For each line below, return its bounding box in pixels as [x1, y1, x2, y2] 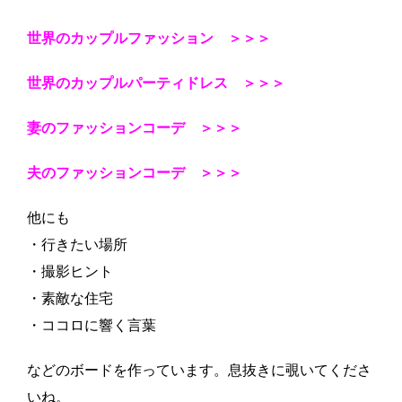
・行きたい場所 [27, 237, 127, 253]
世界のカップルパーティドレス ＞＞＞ [27, 75, 285, 92]
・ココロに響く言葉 [27, 318, 156, 334]
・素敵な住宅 [27, 291, 113, 307]
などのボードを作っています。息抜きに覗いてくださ [27, 363, 371, 379]
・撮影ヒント [27, 264, 113, 280]
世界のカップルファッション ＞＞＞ [27, 31, 271, 47]
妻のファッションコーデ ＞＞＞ [27, 120, 242, 136]
